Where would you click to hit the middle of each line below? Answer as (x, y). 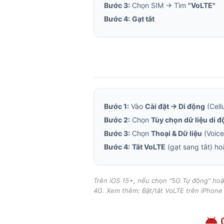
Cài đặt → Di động (175, 106)
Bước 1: (116, 106)
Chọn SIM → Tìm (159, 5)
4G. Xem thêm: (118, 190)
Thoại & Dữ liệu (176, 133)
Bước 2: (117, 120)
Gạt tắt (143, 19)
